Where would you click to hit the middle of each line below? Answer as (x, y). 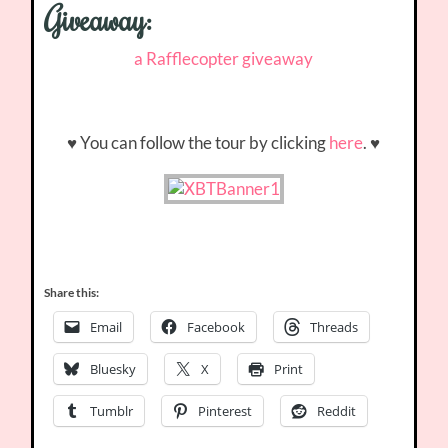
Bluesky (113, 369)
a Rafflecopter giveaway (224, 59)
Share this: (72, 293)
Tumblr (112, 411)
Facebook (216, 327)
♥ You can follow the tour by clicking (198, 143)
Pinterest (225, 411)
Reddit (337, 411)
